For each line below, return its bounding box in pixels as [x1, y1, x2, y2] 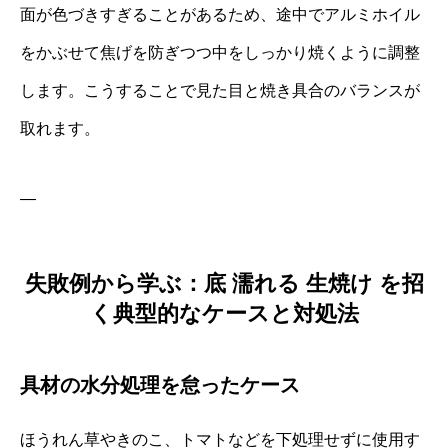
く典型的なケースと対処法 [89, 300, 359, 326]
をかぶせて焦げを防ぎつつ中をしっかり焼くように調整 [20, 43, 420, 61]
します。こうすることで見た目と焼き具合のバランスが [20, 81, 420, 99]
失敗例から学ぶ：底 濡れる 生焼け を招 [24, 270, 424, 296]
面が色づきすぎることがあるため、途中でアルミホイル [20, 5, 420, 23]
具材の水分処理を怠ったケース [20, 373, 300, 396]
